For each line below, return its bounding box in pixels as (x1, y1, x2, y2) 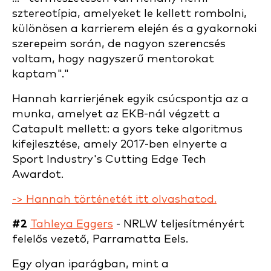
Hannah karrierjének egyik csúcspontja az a (12, 93, 249, 105)
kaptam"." (12, 68, 70, 80)
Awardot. (12, 169, 64, 180)
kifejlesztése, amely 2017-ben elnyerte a (12, 139, 227, 150)
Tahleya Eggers (30, 218, 113, 230)
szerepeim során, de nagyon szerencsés (12, 38, 226, 50)
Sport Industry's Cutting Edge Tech (12, 154, 206, 165)
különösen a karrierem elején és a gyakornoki (12, 23, 256, 34)
